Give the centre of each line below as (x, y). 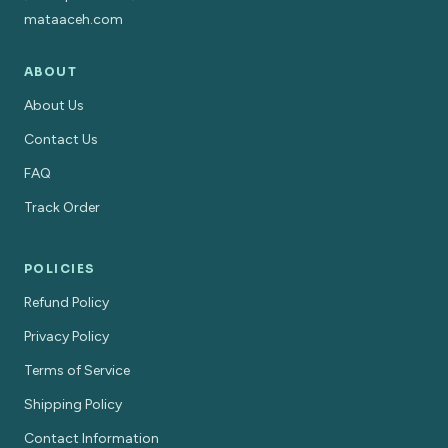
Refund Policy (66, 302)
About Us (54, 105)
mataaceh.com (73, 19)
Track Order (62, 207)
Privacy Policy (66, 336)
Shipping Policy (73, 404)
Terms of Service (77, 370)
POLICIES (60, 268)
